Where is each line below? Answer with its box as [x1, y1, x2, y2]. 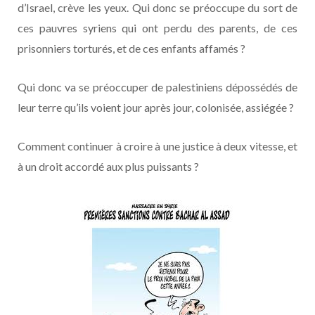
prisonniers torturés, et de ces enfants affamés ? [18, 41, 245, 55]
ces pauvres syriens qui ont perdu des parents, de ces [18, 20, 297, 34]
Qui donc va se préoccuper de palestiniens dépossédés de [18, 79, 297, 94]
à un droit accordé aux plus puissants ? [18, 159, 199, 173]
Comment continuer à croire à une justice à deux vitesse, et [18, 139, 297, 153]
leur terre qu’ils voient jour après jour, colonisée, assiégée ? [18, 100, 294, 114]
